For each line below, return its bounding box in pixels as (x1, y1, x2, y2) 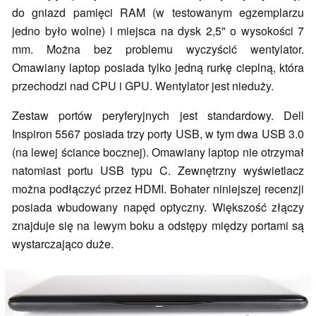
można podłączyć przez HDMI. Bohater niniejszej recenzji (12, 181, 304, 197)
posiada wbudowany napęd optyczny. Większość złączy (12, 199, 304, 216)
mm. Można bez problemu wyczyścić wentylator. (12, 41, 304, 58)
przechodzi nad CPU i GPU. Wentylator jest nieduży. (12, 78, 276, 95)
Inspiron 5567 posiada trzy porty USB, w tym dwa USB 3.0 (12, 126, 304, 142)
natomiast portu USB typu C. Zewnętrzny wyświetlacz (12, 162, 304, 179)
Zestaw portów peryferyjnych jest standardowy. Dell (12, 107, 304, 124)
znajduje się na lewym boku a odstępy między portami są (12, 217, 304, 234)
